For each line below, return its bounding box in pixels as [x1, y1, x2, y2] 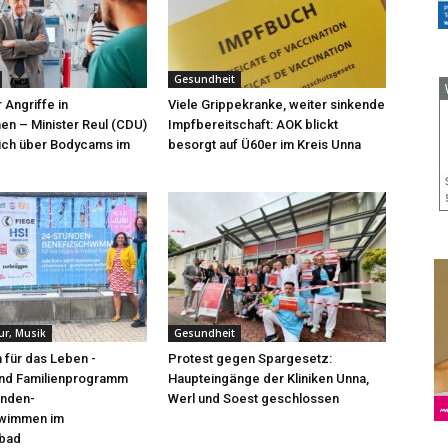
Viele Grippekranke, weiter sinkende [168, 97, 385, 112]
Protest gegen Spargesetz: [168, 351, 332, 366]
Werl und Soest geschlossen [168, 391, 339, 406]
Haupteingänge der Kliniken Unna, [168, 371, 369, 386]
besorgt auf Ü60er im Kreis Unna [168, 137, 361, 152]
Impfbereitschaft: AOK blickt [168, 117, 338, 132]
